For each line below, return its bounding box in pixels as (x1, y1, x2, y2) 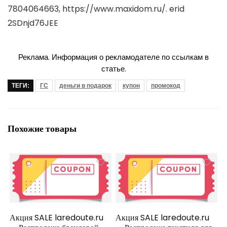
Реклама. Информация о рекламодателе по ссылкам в (18, 52, 209, 63)
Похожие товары (8, 122, 77, 135)
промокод (151, 81, 180, 90)
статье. (101, 63, 126, 74)
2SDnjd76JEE (8, 17, 58, 29)
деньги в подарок (59, 81, 111, 90)
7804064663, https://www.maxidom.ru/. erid (8, 3, 184, 15)
